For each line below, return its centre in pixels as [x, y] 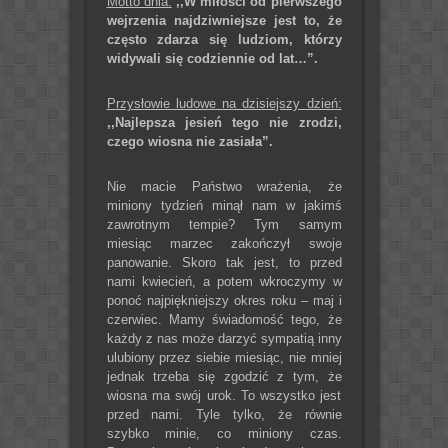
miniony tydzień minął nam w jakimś [224, 206]
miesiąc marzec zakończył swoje [224, 244]
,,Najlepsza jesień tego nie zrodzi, [224, 123]
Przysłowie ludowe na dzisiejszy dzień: [224, 104]
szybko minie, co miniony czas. [224, 434]
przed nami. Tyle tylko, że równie [224, 415]
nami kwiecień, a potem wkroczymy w [224, 282]
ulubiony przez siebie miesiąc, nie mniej [224, 358]
